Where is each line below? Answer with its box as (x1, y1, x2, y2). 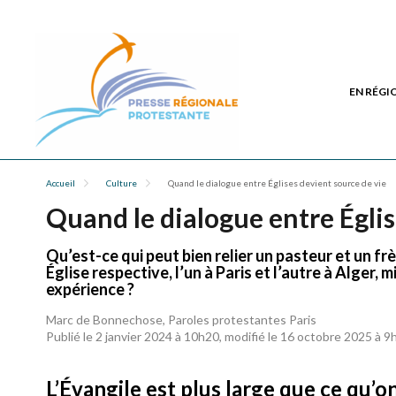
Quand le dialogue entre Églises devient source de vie (168, 178, 386, 188)
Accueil (46, 178, 75, 188)
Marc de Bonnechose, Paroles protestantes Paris (46, 312, 316, 327)
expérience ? (46, 279, 134, 299)
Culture (106, 178, 137, 188)
